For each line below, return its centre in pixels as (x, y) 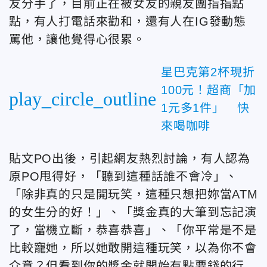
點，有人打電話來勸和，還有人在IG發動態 (128, 21)
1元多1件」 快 (205, 108)
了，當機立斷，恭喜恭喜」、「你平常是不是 (133, 230)
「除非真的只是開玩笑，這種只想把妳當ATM (133, 194)
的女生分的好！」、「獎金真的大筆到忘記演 (133, 212)
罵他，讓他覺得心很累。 (77, 39)
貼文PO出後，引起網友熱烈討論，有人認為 (130, 158)
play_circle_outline (83, 99)
